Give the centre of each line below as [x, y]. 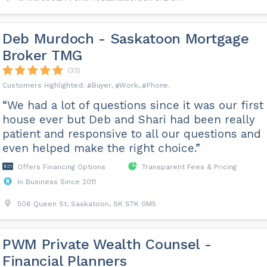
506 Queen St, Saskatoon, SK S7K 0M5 [86, 204]
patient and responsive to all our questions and [131, 134]
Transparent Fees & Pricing [189, 167]
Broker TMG [42, 55]
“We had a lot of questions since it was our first [133, 105]
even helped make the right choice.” [101, 148]
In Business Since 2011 [56, 182]
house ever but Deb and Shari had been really [128, 119]
